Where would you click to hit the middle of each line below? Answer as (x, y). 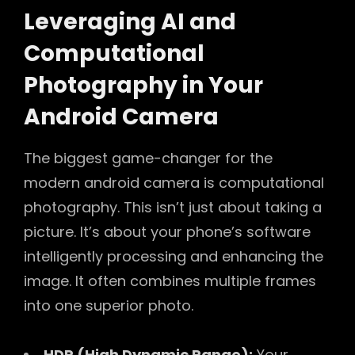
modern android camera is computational (174, 183)
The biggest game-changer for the (148, 158)
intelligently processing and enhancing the (174, 257)
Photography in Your (143, 86)
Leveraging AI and (130, 22)
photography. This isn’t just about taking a (173, 208)
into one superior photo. (109, 306)
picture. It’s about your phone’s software (167, 232)
